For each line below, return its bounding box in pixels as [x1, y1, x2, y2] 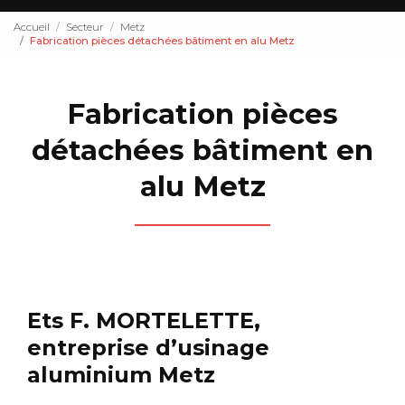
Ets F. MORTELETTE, [27, 306, 260, 334]
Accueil [14, 21, 50, 34]
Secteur [66, 21, 104, 34]
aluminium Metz [27, 361, 215, 388]
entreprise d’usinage [27, 334, 269, 361]
